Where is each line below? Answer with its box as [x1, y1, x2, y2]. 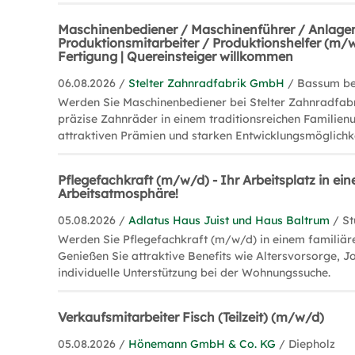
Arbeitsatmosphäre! [58, 185, 179, 201]
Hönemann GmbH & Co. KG [128, 337, 277, 351]
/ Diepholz [279, 337, 336, 351]
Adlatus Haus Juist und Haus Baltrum [128, 213, 330, 227]
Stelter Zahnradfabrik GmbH [128, 76, 285, 90]
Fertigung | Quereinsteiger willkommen [58, 48, 294, 64]
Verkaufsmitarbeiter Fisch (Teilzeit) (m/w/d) [58, 309, 325, 325]
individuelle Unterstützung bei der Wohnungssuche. [58, 265, 331, 280]
